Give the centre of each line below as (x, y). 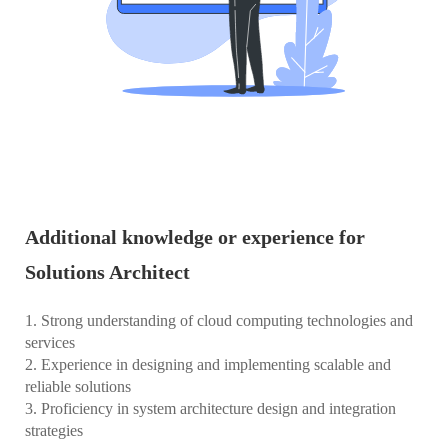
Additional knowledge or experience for (195, 236)
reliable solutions (78, 386)
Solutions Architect (107, 271)
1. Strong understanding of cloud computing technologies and (219, 320)
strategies (54, 430)
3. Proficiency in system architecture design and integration (210, 408)
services (50, 342)
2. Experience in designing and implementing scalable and (208, 364)
